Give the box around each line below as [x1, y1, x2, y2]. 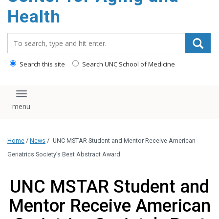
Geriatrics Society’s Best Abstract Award [7, 151, 120, 158]
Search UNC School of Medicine [81, 60, 175, 68]
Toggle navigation [21, 92, 94, 104]
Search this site [18, 60, 65, 68]
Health [7, 7, 61, 27]
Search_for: [7, 32, 51, 43]
